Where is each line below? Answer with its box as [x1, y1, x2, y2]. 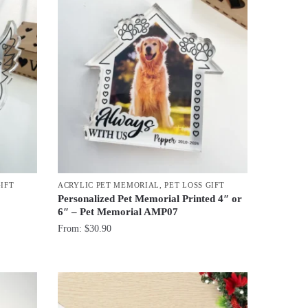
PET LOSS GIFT [164, 181, 225, 190]
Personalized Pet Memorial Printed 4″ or [58, 193, 243, 205]
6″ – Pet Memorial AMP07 [58, 206, 179, 218]
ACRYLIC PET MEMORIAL [58, 181, 160, 190]
